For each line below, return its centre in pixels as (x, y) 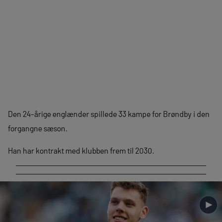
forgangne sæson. (38, 128)
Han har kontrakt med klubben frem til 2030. (81, 150)
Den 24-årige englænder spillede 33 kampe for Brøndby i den (109, 114)
